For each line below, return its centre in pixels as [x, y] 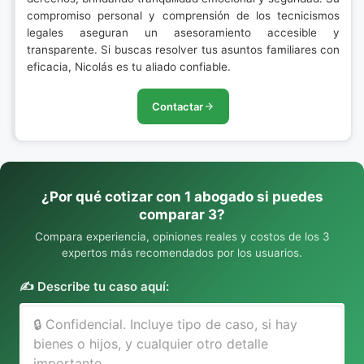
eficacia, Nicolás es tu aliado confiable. [129, 67]
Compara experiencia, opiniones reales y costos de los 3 [182, 236]
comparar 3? [182, 214]
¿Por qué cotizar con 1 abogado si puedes [182, 197]
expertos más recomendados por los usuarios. [182, 253]
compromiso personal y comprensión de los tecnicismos [183, 15]
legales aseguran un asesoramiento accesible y [183, 32]
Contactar [178, 106]
